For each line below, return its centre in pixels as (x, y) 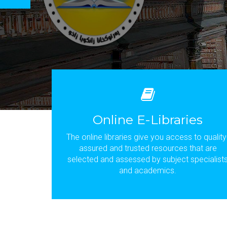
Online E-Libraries (148, 120)
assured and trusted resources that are (148, 148)
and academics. (148, 171)
